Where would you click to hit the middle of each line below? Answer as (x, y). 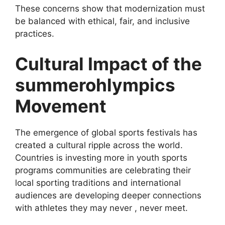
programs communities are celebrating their (103, 170)
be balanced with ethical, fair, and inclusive (102, 21)
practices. (35, 34)
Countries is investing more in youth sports (101, 157)
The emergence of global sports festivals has (106, 132)
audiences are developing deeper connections (108, 195)
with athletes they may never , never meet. (101, 208)
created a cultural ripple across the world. (99, 145)
